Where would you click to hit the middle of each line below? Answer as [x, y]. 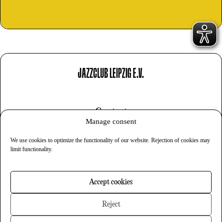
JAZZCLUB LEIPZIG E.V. [111, 74]
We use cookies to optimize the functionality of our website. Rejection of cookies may [110, 140]
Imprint [111, 130]
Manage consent [111, 121]
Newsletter [111, 196]
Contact [111, 113]
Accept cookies [111, 182]
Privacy [111, 147]
